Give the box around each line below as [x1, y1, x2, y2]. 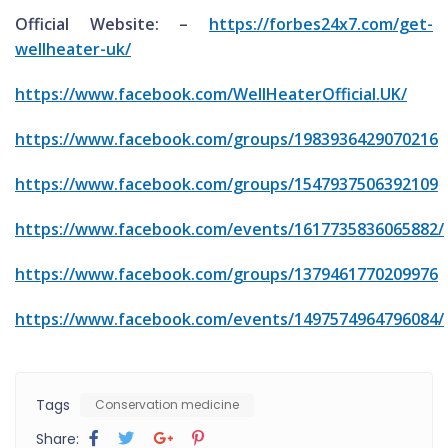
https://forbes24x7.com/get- [209, 12, 433, 35]
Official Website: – [15, 12, 209, 35]
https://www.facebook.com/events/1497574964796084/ [15, 307, 444, 330]
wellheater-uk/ [15, 37, 131, 60]
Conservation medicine [95, 395, 239, 413]
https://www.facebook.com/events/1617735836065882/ [15, 217, 444, 240]
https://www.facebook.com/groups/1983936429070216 [15, 127, 438, 150]
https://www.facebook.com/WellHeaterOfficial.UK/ [15, 82, 407, 105]
